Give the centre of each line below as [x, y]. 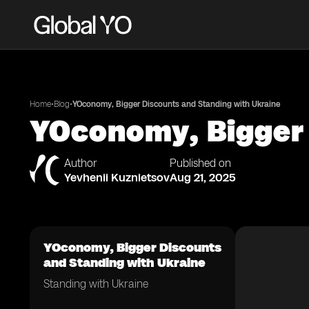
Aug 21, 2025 [203, 177]
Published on [200, 163]
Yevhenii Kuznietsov [117, 177]
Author [81, 163]
